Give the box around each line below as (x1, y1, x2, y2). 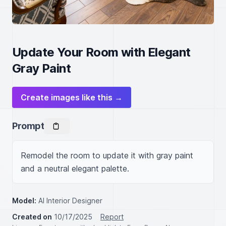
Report (100, 212, 124, 221)
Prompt (12, 121, 44, 131)
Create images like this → (21, 92, 123, 102)
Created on (12, 212, 52, 221)
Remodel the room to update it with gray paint (21, 150, 193, 160)
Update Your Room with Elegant (12, 45, 191, 60)
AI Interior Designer (38, 196, 102, 205)
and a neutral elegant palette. (21, 163, 129, 174)
